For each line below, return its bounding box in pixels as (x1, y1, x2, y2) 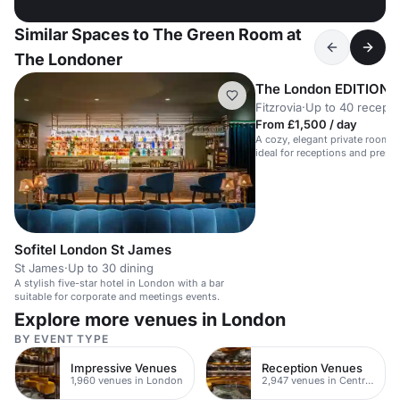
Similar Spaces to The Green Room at (14, 25, 302, 44)
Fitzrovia (255, 100, 302, 114)
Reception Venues (262, 360, 362, 375)
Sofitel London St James (14, 241, 171, 259)
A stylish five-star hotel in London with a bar (14, 277, 224, 290)
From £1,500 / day (255, 117, 357, 131)
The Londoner (14, 50, 122, 69)
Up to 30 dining (68, 261, 154, 276)
